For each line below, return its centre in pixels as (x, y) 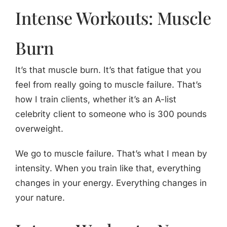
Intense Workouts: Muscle (113, 18)
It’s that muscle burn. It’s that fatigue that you (108, 70)
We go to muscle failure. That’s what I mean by (111, 154)
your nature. (40, 198)
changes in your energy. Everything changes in (111, 183)
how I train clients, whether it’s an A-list (96, 100)
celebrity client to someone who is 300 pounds (111, 114)
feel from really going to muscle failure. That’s (108, 85)
